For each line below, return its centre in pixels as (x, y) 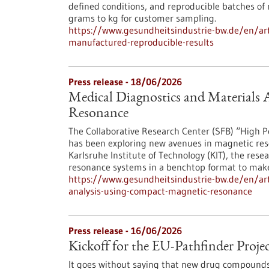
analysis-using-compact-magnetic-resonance (160, 191)
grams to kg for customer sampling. (142, 18)
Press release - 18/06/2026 (125, 82)
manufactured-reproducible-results (141, 42)
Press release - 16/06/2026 (125, 231)
